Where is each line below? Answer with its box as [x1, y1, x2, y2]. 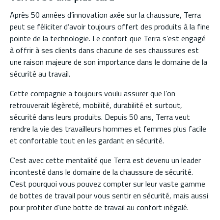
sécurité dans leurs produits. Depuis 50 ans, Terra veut [10, 110, 190, 123]
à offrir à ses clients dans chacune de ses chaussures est [10, 44, 199, 56]
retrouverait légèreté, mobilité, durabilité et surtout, [10, 99, 182, 111]
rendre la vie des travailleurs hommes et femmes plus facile [10, 122, 206, 135]
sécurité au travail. [10, 67, 70, 80]
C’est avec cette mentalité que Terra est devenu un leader [10, 154, 201, 166]
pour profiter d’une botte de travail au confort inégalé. [10, 201, 189, 213]
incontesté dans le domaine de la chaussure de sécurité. [10, 165, 193, 178]
